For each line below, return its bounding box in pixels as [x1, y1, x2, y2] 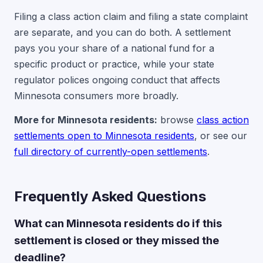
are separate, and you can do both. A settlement [14, 26, 231, 38]
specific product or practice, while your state [14, 58, 214, 70]
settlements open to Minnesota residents [14, 130, 194, 141]
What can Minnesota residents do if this [14, 217, 222, 230]
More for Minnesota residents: [14, 114, 157, 126]
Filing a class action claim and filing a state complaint [14, 11, 248, 22]
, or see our [194, 130, 247, 141]
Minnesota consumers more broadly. [14, 90, 178, 102]
